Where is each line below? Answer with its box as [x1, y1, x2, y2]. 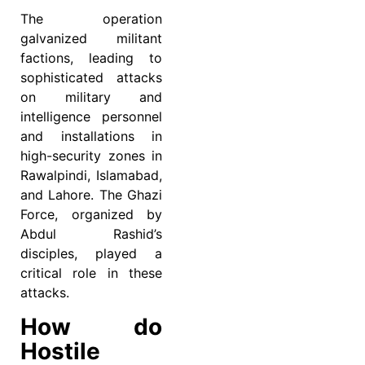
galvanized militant [20, 30, 162, 47]
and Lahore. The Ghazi [20, 187, 162, 204]
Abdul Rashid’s [20, 226, 162, 243]
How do [20, 312, 162, 341]
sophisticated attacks [20, 69, 162, 86]
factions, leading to [20, 50, 162, 67]
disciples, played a [20, 245, 162, 262]
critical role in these [20, 265, 162, 282]
